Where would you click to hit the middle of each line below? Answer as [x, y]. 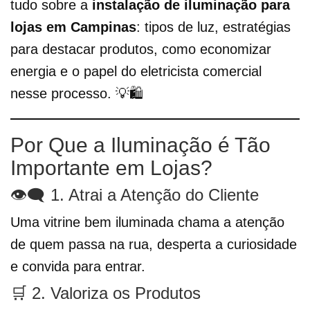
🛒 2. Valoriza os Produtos [106, 293]
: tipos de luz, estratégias [213, 27]
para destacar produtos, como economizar [141, 49]
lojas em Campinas [73, 27]
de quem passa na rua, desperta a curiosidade [154, 245]
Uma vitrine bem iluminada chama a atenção [147, 222]
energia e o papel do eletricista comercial [136, 72]
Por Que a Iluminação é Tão [140, 145]
